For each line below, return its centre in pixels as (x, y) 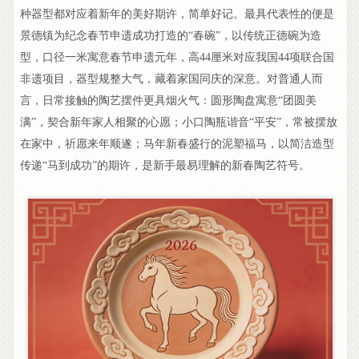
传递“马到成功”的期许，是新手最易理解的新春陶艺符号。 (165, 166)
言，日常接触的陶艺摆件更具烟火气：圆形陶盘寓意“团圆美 (169, 101)
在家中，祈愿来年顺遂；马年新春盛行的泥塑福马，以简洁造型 (177, 144)
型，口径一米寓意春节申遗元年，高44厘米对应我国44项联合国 (177, 58)
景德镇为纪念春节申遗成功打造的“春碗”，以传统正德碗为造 (171, 36)
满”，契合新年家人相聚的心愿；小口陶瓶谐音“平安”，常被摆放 (179, 123)
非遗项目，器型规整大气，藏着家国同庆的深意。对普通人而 (172, 79)
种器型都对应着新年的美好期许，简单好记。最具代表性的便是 (177, 14)
